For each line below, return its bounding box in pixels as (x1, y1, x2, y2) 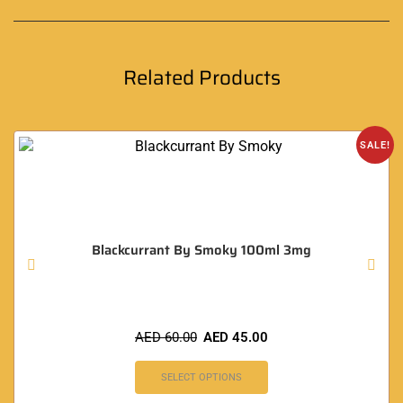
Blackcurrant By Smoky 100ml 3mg (92, 238, 311, 261)
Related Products (122, 61, 281, 94)
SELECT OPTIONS (161, 371, 242, 383)
